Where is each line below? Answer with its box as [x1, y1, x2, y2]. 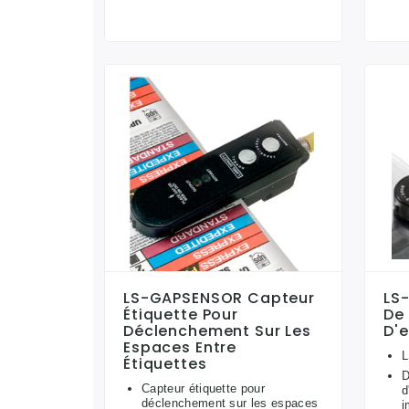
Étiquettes [123, 353, 207, 375]
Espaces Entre [123, 337, 237, 359]
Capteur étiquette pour [142, 382, 266, 396]
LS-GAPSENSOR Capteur [123, 288, 316, 309]
